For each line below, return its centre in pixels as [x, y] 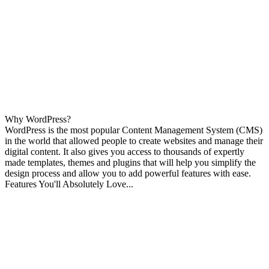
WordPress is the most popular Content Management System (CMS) [134, 130]
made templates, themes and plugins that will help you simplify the [130, 163]
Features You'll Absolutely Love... [69, 184]
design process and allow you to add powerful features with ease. [128, 174]
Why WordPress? [38, 119]
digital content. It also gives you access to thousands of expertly [125, 152]
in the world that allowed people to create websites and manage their [134, 141]
